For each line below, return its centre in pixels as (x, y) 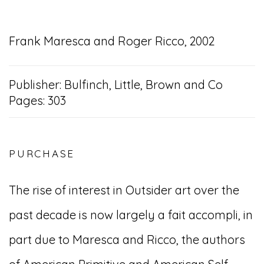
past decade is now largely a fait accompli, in (131, 215)
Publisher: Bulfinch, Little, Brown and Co (116, 85)
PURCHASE (42, 154)
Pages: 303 (37, 101)
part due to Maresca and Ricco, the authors (127, 240)
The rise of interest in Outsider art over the (124, 190)
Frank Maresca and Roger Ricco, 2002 (112, 41)
